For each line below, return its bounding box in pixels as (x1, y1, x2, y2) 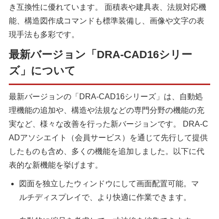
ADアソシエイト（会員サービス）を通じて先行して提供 (8, 133, 208, 142)
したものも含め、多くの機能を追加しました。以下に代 (8, 147, 204, 156)
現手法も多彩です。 (8, 30, 79, 39)
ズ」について (8, 65, 76, 77)
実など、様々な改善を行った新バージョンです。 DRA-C (8, 120, 208, 129)
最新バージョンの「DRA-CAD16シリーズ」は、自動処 (8, 92, 203, 101)
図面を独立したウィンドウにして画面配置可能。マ (19, 179, 199, 188)
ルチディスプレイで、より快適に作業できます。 (19, 193, 191, 202)
